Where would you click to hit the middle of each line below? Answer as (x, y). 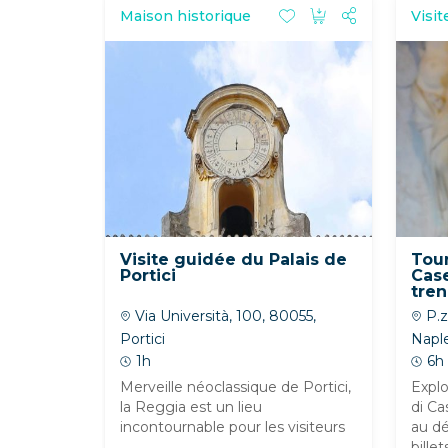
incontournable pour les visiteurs (232, 427)
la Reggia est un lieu (191, 407)
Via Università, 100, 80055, (223, 316)
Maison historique (185, 15)
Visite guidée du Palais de (233, 259)
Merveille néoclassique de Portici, (235, 387)
